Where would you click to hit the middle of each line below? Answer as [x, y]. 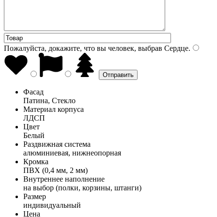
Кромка [36, 161]
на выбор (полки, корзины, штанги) [82, 187]
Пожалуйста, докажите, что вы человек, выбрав [83, 48]
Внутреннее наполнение [64, 179]
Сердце [175, 48]
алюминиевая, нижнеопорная [72, 153]
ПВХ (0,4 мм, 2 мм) [55, 170]
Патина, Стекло [49, 100]
